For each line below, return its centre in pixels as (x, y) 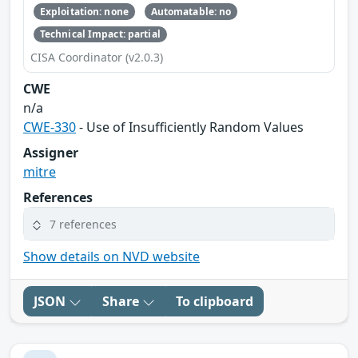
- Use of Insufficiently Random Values (190, 127)
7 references (83, 224)
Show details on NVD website (111, 257)
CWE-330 (50, 127)
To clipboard (215, 302)
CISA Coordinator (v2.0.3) (97, 58)
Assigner (51, 153)
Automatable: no (191, 11)
